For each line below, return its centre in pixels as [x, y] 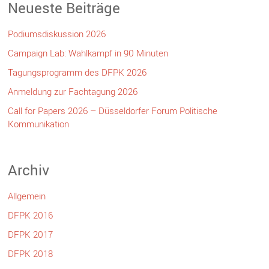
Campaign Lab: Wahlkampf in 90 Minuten [88, 53]
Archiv [29, 170]
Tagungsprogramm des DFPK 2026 [77, 72]
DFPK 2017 [31, 234]
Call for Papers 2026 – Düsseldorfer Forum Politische [113, 110]
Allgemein [27, 195]
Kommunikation [39, 123]
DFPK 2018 [31, 253]
